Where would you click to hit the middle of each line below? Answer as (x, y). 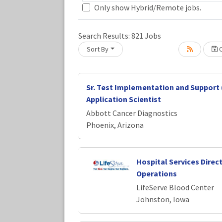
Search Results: (105, 35)
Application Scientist (124, 99)
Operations (156, 173)
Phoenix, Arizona (115, 125)
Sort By (98, 49)
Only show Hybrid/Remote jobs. (148, 7)
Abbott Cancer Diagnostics (132, 113)
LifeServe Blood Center (175, 187)
